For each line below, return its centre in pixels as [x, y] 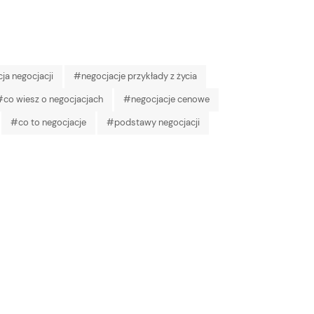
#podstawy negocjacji [153, 123]
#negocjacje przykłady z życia [135, 76]
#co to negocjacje [48, 123]
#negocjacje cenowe [166, 100]
